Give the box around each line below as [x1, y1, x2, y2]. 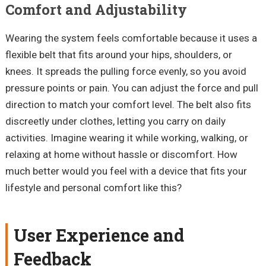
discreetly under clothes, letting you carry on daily [5, 115, 226, 128]
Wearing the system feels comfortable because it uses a [5, 32, 257, 45]
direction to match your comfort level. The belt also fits [5, 99, 251, 111]
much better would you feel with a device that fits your [5, 165, 247, 178]
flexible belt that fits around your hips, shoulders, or [5, 49, 232, 61]
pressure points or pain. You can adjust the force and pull [5, 82, 258, 94]
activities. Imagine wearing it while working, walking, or [5, 132, 248, 144]
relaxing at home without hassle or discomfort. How [5, 148, 237, 161]
